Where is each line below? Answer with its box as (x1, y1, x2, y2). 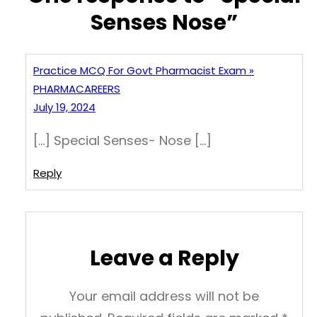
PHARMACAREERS (33, 81, 120, 97)
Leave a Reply (89, 243, 239, 274)
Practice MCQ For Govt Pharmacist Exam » (33, 63, 254, 79)
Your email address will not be (69, 287, 259, 306)
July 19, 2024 (33, 100, 96, 115)
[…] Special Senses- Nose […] (33, 132, 212, 150)
